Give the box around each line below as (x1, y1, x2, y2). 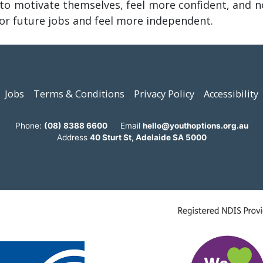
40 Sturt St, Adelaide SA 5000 (89, 133, 207, 143)
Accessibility (204, 87, 258, 101)
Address (56, 133, 90, 143)
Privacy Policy (134, 87, 194, 101)
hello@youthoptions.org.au (142, 121, 248, 131)
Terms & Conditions (33, 87, 124, 101)
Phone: (15, 121, 44, 131)
